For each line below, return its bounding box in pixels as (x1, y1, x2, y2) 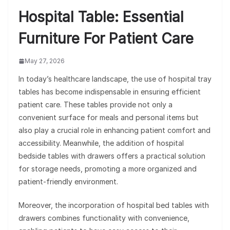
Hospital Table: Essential (18, 8, 184, 26)
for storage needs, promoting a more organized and (18, 164, 197, 174)
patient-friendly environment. (18, 177, 118, 186)
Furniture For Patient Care (18, 30, 194, 48)
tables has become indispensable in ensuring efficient (18, 87, 201, 97)
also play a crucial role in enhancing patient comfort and (18, 126, 210, 135)
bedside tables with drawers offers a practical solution (18, 151, 205, 161)
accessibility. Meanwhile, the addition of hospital (18, 139, 184, 148)
